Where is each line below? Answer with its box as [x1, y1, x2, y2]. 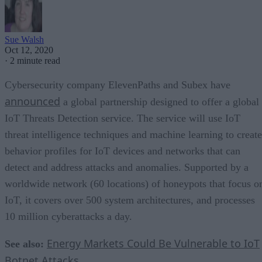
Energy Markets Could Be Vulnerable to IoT [47, 236, 260, 250]
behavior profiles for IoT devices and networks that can [5, 144, 240, 157]
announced [5, 94, 60, 108]
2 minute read [10, 55, 60, 65]
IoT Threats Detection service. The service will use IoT [5, 112, 240, 124]
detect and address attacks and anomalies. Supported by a [5, 161, 249, 173]
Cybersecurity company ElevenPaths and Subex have [5, 78, 230, 91]
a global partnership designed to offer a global [60, 95, 259, 108]
